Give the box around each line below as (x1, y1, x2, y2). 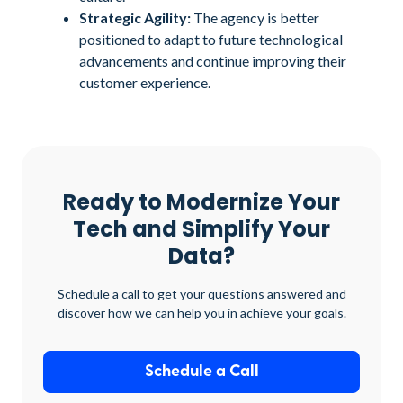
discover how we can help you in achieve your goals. (57, 305, 346, 320)
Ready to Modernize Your (63, 187, 340, 217)
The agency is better (191, 9, 319, 26)
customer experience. (79, 74, 210, 91)
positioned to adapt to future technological (79, 31, 343, 48)
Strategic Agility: (79, 9, 191, 26)
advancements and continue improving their (79, 52, 346, 69)
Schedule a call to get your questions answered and (57, 286, 346, 301)
